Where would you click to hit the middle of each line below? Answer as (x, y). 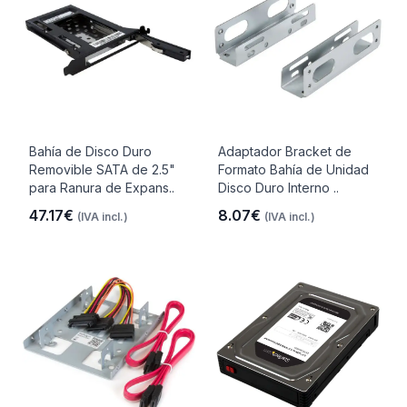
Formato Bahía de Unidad (293, 169)
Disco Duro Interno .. (278, 188)
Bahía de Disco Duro (90, 151)
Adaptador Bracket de (285, 151)
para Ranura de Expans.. (102, 188)
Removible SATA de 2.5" (102, 169)
